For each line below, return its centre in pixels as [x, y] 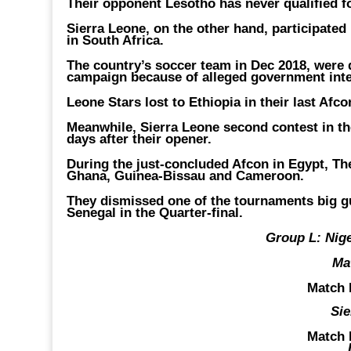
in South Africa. [116, 40]
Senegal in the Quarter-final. [155, 213]
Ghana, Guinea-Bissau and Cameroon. [186, 176]
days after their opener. [139, 139]
